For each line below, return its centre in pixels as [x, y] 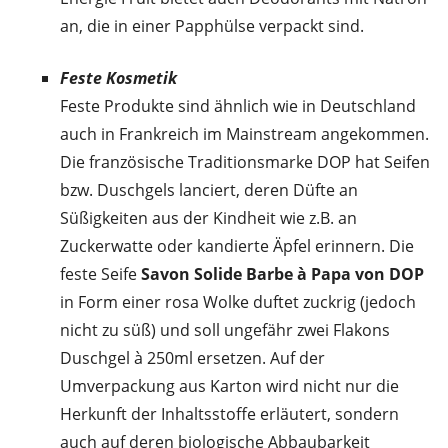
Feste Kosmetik [118, 78]
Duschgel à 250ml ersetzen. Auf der [192, 358]
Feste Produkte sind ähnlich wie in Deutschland [238, 106]
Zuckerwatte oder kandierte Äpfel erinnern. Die [237, 246]
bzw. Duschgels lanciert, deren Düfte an [209, 190]
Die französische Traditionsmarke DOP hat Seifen [245, 162]
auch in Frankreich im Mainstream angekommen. [244, 134]
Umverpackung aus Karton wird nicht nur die [229, 386]
